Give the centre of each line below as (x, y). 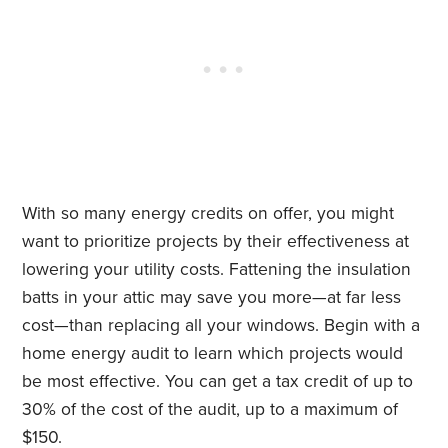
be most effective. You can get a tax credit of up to (218, 382)
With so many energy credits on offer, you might (208, 214)
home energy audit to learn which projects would (213, 354)
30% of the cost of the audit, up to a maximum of (210, 410)
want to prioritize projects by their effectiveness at (216, 242)
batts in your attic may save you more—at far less (212, 298)
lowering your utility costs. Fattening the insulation (217, 270)
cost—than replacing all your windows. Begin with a (221, 326)
